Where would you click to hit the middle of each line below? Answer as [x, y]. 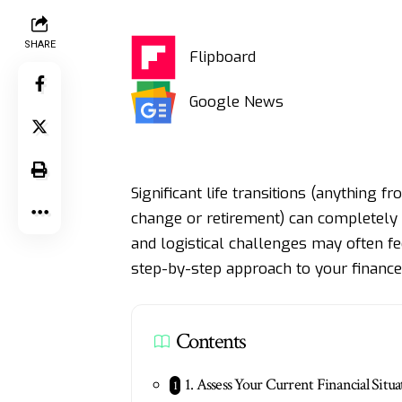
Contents [210, 342]
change [156, 218]
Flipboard [222, 57]
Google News [236, 101]
